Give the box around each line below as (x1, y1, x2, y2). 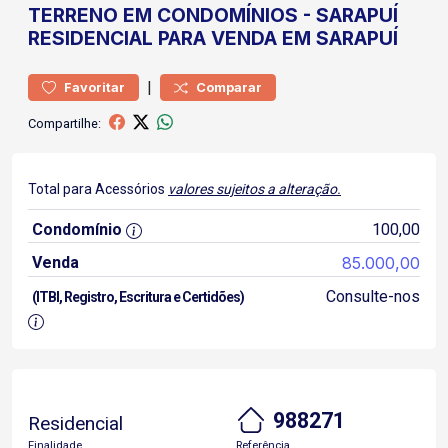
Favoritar (64, 80, 125, 95)
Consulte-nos (325, 287, 420, 306)
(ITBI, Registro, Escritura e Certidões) (32, 289, 244, 305)
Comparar (196, 80, 262, 95)
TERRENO (28, 3, 118, 27)
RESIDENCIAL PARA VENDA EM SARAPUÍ (28, 26, 398, 50)
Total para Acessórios (28, 181, 168, 197)
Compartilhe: (28, 115, 101, 131)
